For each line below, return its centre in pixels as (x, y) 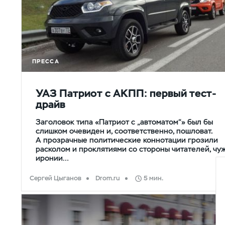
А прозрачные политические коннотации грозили (127, 140)
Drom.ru (108, 178)
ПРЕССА (46, 62)
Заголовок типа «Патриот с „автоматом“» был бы (124, 122)
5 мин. (153, 178)
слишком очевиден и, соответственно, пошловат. (124, 131)
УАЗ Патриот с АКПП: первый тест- (126, 93)
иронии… (52, 158)
